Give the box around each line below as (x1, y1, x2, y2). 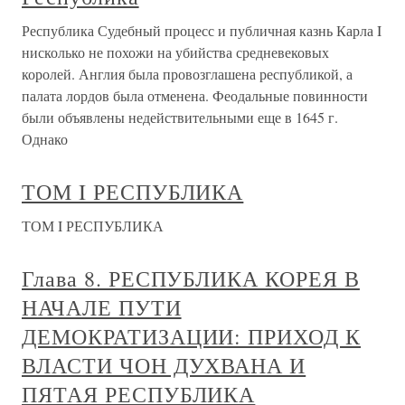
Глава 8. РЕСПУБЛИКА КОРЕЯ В (22, 264, 360, 293)
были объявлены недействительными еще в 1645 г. (22, 108, 338, 127)
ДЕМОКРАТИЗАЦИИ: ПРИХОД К (22, 322, 362, 351)
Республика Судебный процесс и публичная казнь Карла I (22, 21, 381, 40)
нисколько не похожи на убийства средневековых (22, 42, 329, 61)
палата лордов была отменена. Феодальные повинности (22, 86, 368, 105)
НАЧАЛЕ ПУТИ (22, 293, 182, 322)
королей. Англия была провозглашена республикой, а (22, 64, 353, 83)
